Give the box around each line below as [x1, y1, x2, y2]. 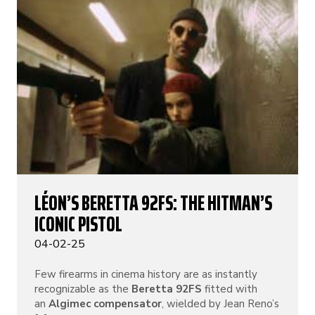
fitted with [202, 282, 257, 296]
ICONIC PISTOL [34, 207, 122, 240]
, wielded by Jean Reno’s [162, 297, 279, 311]
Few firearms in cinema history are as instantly [34, 267, 257, 281]
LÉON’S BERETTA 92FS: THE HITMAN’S [34, 186, 272, 219]
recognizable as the [34, 282, 131, 296]
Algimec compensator [49, 297, 162, 311]
